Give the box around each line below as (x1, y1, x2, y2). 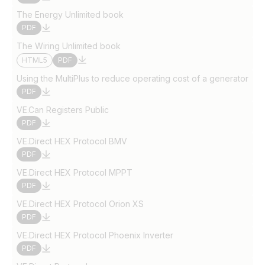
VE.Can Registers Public (17, 105, 109, 115)
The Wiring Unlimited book (17, 41, 121, 51)
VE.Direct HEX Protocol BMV (17, 136, 127, 146)
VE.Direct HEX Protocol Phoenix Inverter (17, 230, 173, 240)
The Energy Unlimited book (17, 9, 124, 20)
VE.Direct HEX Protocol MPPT (17, 167, 132, 177)
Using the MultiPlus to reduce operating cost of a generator (17, 73, 248, 83)
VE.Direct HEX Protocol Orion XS (17, 199, 144, 209)
